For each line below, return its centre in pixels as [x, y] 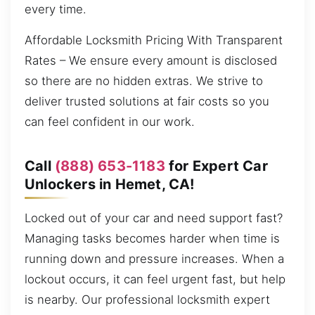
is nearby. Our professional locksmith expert [147, 299]
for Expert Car [216, 166]
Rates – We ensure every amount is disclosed [151, 60]
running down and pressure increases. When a [154, 258]
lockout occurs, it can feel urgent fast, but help [155, 279]
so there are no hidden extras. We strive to [144, 81]
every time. [56, 9]
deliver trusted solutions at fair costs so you [147, 101]
